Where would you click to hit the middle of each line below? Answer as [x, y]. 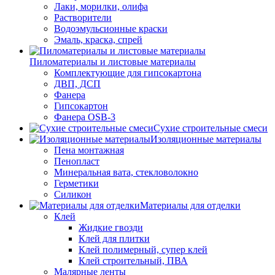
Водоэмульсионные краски [111, 29]
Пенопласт [77, 161]
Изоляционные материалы [206, 139]
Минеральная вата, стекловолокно [126, 172]
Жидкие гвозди [111, 228]
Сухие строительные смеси [211, 128]
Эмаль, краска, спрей [98, 40]
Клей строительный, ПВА [133, 261]
